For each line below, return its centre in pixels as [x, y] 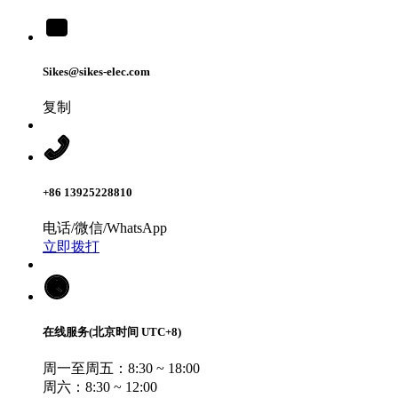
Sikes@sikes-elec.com [96, 72]
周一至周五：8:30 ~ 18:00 [121, 369]
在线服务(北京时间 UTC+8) [112, 331]
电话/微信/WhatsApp [105, 227]
